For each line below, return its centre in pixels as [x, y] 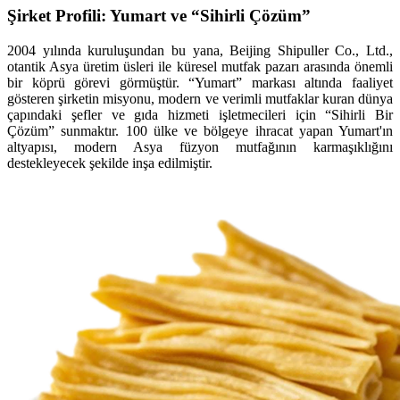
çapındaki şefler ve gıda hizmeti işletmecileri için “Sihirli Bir [200, 114]
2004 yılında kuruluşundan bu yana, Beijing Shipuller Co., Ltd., [200, 50]
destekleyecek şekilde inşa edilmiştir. [110, 162]
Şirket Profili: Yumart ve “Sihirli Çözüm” [159, 16]
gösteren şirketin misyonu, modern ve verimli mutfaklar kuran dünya [200, 98]
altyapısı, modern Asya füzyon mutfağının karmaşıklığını [200, 146]
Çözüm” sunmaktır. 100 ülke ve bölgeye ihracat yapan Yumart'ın [200, 130]
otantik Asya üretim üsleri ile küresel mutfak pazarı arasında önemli [200, 66]
